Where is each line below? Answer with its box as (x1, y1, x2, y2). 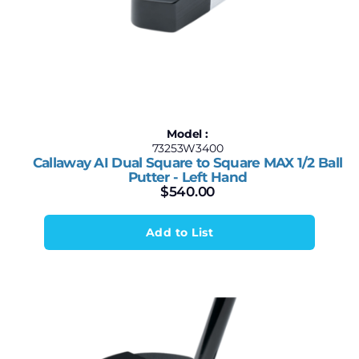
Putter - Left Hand (127, 169, 248, 185)
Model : (167, 127, 208, 141)
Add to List (145, 225, 214, 240)
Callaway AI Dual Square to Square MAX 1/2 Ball (32, 155, 343, 171)
